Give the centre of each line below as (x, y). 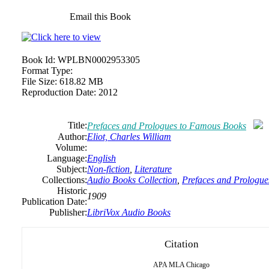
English (101, 158)
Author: (72, 137)
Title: (77, 125)
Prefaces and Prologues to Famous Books (167, 126)
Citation (181, 244)
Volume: (71, 147)
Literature (153, 169)
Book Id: (38, 60)
